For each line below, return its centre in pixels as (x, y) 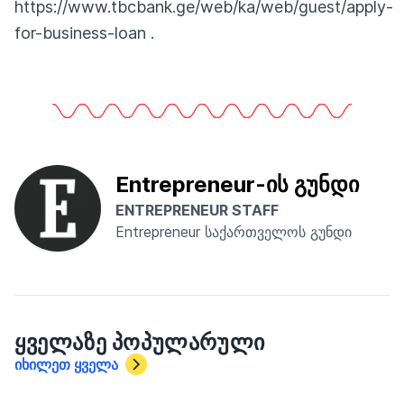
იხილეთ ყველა (66, 364)
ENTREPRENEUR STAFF (197, 210)
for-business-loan (80, 33)
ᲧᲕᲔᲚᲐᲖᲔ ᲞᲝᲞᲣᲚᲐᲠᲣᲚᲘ (140, 342)
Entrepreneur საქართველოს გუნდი (234, 231)
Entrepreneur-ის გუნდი (237, 184)
